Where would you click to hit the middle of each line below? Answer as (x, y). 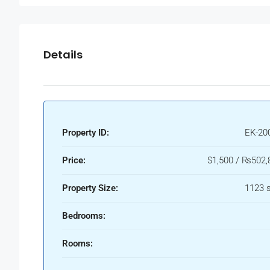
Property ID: (86, 133)
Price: (74, 161)
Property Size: (90, 188)
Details (63, 55)
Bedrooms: (84, 216)
